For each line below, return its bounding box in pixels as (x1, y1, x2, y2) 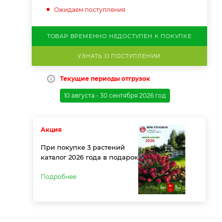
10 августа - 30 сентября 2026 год (63, 91, 166, 99)
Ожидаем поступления (54, 5, 125, 13)
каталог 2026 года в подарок (40, 153, 138, 161)
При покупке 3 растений (40, 143, 125, 151)
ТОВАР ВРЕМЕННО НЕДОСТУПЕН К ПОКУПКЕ (47, 32, 192, 40)
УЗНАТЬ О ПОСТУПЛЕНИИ (78, 52, 161, 59)
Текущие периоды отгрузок (59, 74, 150, 82)
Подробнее (40, 172, 76, 180)
